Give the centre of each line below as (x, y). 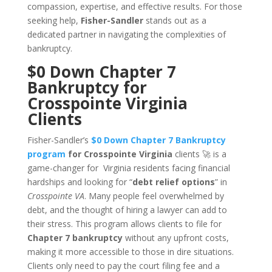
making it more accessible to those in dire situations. (130, 252)
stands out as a (176, 20)
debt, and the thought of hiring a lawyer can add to (127, 210)
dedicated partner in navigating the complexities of (126, 34)
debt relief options (173, 182)
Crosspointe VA (56, 196)
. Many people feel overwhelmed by (154, 196)
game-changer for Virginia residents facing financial (128, 168)
